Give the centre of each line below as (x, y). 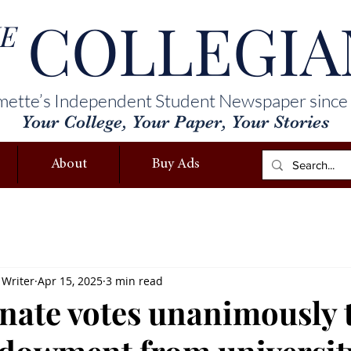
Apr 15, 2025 (70, 280)
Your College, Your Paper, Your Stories (175, 122)
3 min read (134, 280)
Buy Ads (176, 165)
